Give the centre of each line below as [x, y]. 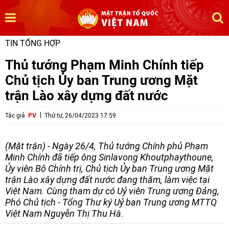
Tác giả [15, 116]
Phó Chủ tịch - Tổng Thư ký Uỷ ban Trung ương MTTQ [111, 202]
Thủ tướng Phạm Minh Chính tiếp [105, 65]
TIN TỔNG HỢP [33, 43]
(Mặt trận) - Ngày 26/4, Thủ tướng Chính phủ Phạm [107, 146]
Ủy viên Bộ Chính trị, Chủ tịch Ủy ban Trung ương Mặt [109, 168]
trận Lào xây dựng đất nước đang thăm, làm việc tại [107, 180]
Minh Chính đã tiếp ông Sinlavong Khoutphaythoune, [109, 157]
